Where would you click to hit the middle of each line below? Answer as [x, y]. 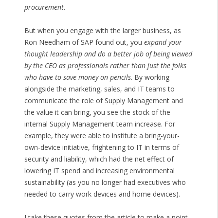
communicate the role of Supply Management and [103, 101]
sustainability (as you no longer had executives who [105, 182]
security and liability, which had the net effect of [99, 159]
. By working [150, 77]
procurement [44, 7]
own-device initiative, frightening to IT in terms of [101, 147]
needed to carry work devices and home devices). [102, 194]
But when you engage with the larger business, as [102, 31]
